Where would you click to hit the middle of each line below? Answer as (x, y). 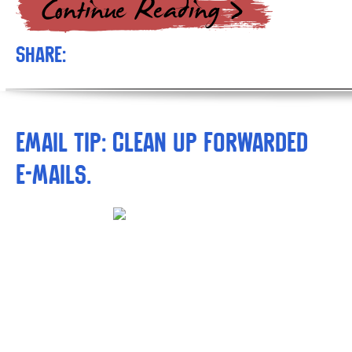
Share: (41, 54)
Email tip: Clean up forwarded (162, 142)
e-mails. (53, 174)
